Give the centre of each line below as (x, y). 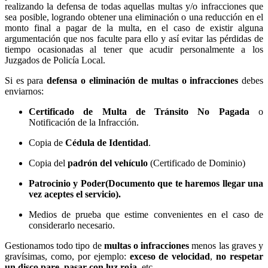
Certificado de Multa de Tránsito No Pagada (144, 111)
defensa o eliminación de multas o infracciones (143, 80)
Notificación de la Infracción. (84, 122)
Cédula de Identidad (107, 142)
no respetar (240, 256)
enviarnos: (24, 91)
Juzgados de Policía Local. (55, 60)
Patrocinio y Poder (67, 183)
